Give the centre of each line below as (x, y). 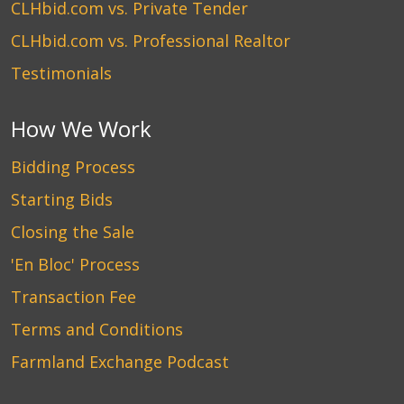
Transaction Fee (73, 297)
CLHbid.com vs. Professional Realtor (151, 41)
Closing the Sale (73, 232)
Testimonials (61, 73)
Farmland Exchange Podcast (120, 362)
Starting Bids (62, 199)
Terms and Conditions (97, 329)
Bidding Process (73, 167)
